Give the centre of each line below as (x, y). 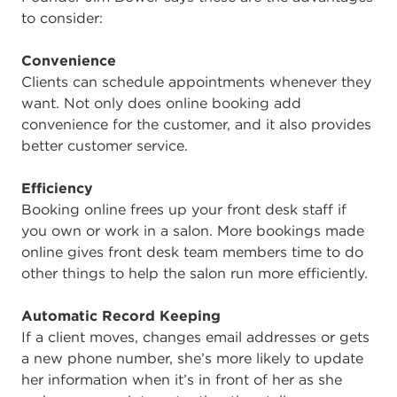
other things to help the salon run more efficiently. (195, 272)
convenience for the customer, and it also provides (196, 124)
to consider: (62, 17)
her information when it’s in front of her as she (182, 379)
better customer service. (105, 145)
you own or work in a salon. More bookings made (193, 230)
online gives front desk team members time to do (192, 251)
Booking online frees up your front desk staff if (184, 209)
